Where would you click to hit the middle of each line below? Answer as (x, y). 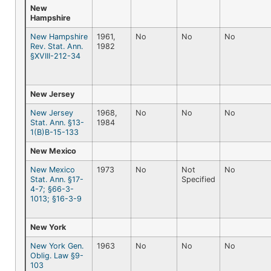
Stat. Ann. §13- (57, 122)
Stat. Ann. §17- (57, 179)
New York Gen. (57, 246)
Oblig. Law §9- (57, 255)
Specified (198, 179)
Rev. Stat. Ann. (57, 46)
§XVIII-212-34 (55, 56)
